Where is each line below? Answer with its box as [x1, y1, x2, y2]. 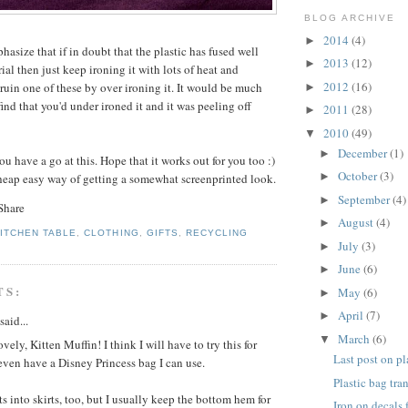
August [337, 214, 376, 231]
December [337, 144, 390, 161]
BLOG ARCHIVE [304, 12, 396, 23]
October [337, 168, 380, 185]
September [337, 190, 393, 208]
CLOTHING [84, 228, 139, 239]
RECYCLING [185, 228, 248, 239]
